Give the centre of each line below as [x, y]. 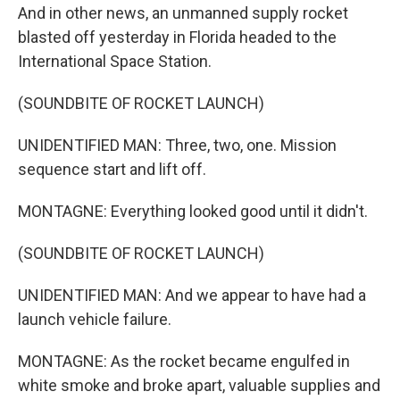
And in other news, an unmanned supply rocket [183, 13]
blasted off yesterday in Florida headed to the [177, 37]
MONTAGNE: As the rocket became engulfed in [184, 361]
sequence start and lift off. [112, 169]
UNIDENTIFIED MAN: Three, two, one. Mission [177, 145]
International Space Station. [115, 61]
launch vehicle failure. [95, 319]
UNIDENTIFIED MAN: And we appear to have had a [192, 295]
